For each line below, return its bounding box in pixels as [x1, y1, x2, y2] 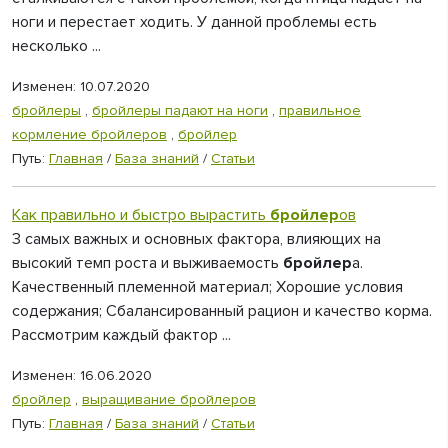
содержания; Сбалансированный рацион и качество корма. [12, 301, 432, 321]
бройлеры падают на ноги [92, 102, 268, 119]
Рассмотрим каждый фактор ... [12, 325, 231, 345]
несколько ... [12, 36, 101, 56]
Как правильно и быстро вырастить [12, 205, 270, 225]
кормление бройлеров [12, 126, 167, 143]
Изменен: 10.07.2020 [12, 78, 150, 95]
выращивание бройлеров [82, 391, 256, 408]
